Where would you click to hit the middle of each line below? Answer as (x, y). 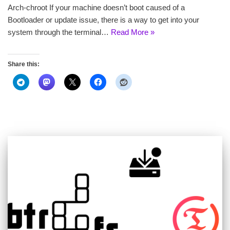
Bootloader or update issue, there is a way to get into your (103, 20)
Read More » (133, 32)
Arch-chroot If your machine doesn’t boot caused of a (96, 7)
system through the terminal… (59, 32)
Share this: (24, 64)
